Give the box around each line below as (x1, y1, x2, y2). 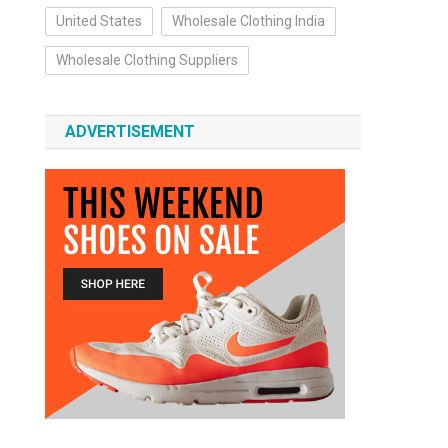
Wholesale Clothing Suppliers (56, 52, 239, 68)
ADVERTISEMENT (65, 122, 196, 141)
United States (56, 13, 143, 29)
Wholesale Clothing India (172, 13, 326, 29)
